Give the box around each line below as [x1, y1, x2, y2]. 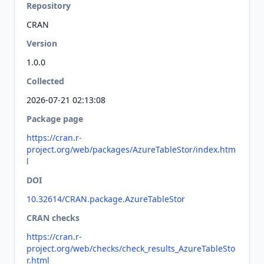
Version [27, 38, 57, 49]
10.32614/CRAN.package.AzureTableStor [27, 193, 185, 204]
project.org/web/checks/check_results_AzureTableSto [27, 243, 235, 254]
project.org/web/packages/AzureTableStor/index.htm [27, 144, 236, 155]
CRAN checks [27, 212, 80, 223]
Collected [27, 75, 64, 87]
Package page [27, 113, 83, 124]
